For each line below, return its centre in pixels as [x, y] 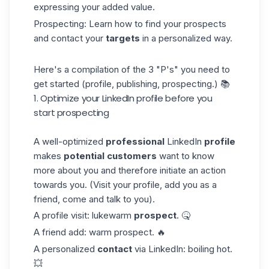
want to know [186, 156]
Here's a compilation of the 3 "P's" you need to [132, 69]
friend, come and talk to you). [94, 199]
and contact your [70, 38]
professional [135, 141]
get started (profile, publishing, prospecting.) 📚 [132, 83]
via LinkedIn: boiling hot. [182, 249]
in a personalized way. [186, 38]
